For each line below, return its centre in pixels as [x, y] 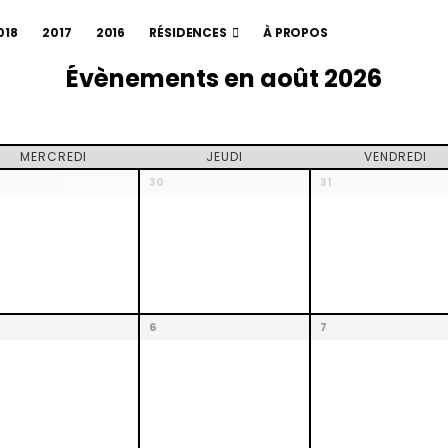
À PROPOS [295, 32]
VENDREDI [395, 156]
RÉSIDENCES [188, 32]
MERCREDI [53, 156]
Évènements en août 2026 [224, 78]
